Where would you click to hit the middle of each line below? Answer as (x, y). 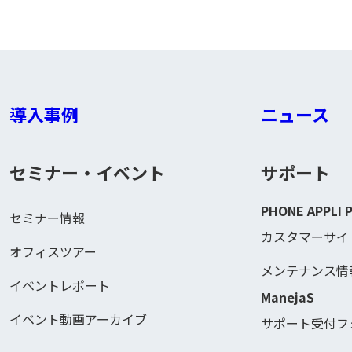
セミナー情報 (47, 217)
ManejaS (288, 297)
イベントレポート (60, 285)
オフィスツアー (53, 251)
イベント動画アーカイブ (78, 319)
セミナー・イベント (87, 172)
